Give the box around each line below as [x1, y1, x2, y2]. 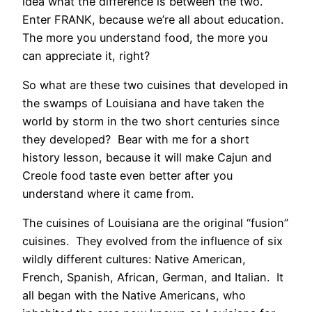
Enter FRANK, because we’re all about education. [22, 12, 287, 26]
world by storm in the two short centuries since [22, 114, 279, 129]
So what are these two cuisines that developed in [22, 78, 288, 93]
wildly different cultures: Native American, [22, 252, 246, 267]
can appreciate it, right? [22, 48, 150, 63]
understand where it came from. [22, 187, 194, 201]
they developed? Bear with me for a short [22, 132, 249, 147]
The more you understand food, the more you [22, 30, 267, 45]
